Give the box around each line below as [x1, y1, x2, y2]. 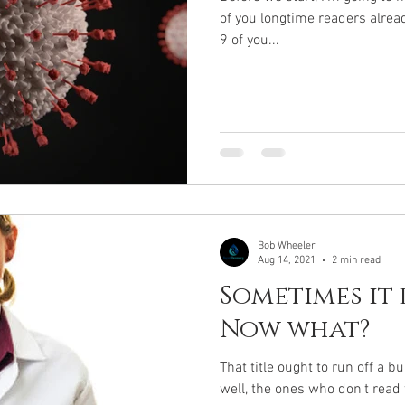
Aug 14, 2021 [258, 254, 316, 267]
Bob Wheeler [258, 239, 316, 252]
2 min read [332, 254, 381, 267]
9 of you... [220, 32, 279, 50]
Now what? [220, 312, 370, 346]
